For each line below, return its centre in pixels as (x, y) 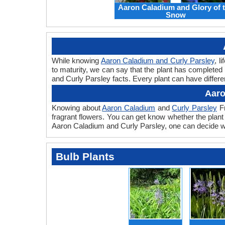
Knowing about (77, 108)
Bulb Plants (85, 157)
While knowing (76, 61)
